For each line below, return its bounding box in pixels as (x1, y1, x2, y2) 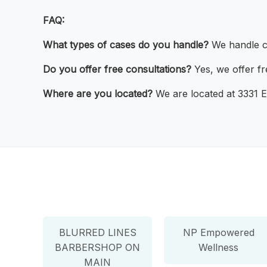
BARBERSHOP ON (55, 241, 141, 253)
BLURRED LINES (58, 226, 136, 238)
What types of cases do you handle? (43, 39, 209, 51)
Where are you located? (43, 88, 153, 100)
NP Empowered (182, 226, 254, 238)
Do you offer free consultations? (43, 63, 191, 76)
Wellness (198, 241, 239, 253)
